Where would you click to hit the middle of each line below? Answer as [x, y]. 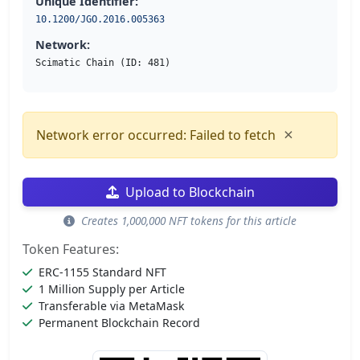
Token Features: [71, 250]
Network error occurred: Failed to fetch [156, 135]
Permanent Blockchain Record [119, 323]
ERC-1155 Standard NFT [102, 272]
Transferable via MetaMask [111, 306]
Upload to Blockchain [190, 192]
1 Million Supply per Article [112, 289]
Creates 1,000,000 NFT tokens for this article [187, 221]
